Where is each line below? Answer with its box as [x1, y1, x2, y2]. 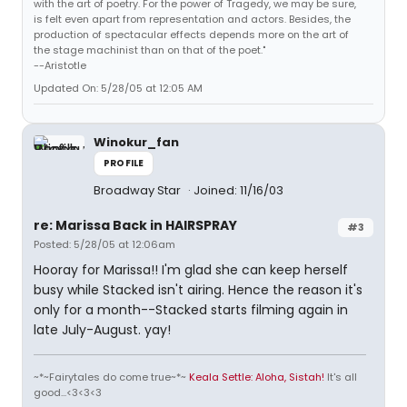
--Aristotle [34, 58, 86, 73]
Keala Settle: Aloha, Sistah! [189, 370, 324, 384]
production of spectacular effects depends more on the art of [34, 27, 349, 42]
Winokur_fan [94, 134, 179, 151]
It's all [324, 370, 357, 384]
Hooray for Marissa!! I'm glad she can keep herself [34, 261, 348, 279]
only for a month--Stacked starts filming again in [34, 301, 348, 319]
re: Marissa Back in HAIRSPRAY [34, 216, 237, 234]
